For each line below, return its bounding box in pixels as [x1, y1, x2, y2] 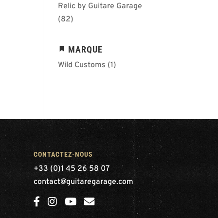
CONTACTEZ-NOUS [33, 150, 93, 158]
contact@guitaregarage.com [33, 177, 133, 187]
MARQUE [68, 44, 103, 55]
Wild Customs [58, 60, 106, 71]
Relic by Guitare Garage [58, 1, 143, 12]
